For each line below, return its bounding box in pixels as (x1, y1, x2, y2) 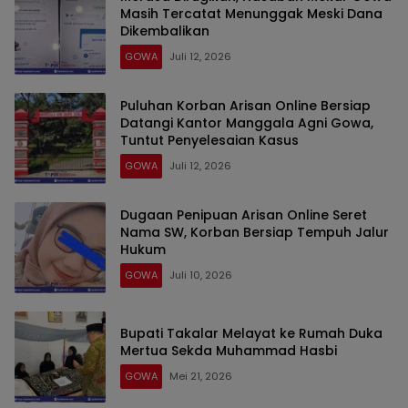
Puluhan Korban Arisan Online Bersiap (120, 97, 371, 116)
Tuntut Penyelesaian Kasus (120, 131, 299, 150)
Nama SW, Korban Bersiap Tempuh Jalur (120, 223, 389, 242)
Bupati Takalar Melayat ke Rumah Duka (120, 323, 382, 342)
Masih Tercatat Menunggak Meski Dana (120, 5, 382, 24)
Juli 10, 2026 (169, 268, 232, 283)
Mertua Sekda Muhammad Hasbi (120, 341, 337, 360)
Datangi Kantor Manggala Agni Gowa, (120, 114, 373, 133)
